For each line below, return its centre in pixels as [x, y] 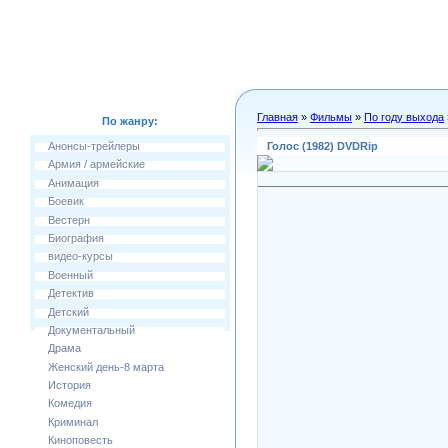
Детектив [71, 293]
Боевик [66, 201]
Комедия [70, 403]
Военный [70, 274]
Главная [277, 117]
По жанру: [130, 121]
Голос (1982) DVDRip [322, 145]
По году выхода [404, 117]
